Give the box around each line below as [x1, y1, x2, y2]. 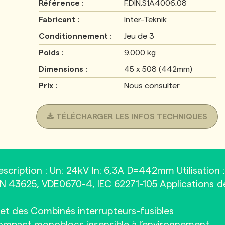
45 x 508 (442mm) [124, 65, 192, 73]
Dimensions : [38, 65, 87, 73]
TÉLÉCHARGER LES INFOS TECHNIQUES [54, 113, 208, 121]
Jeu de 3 [124, 32, 154, 40]
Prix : [38, 82, 57, 90]
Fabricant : [38, 16, 79, 24]
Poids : [38, 49, 64, 57]
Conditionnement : [38, 32, 112, 40]
